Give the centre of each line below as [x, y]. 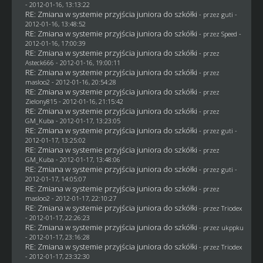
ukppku [232, 227]
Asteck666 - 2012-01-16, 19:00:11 [73, 62]
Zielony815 [41, 101]
